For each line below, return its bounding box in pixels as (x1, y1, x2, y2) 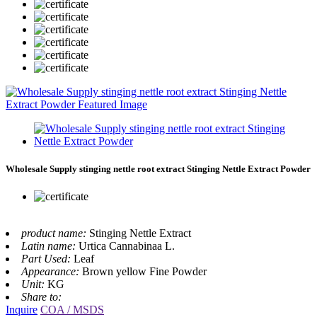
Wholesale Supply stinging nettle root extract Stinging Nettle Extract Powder (6, 163, 311, 174)
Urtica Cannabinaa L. (79, 240, 175, 253)
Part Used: (21, 253, 74, 265)
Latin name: (21, 240, 79, 253)
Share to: (21, 291, 62, 304)
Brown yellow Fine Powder (82, 265, 207, 278)
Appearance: (21, 265, 82, 278)
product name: (21, 227, 89, 240)
